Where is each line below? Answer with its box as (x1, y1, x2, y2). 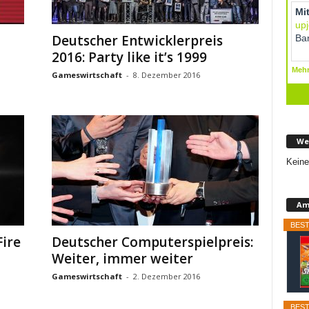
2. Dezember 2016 (132, 271, 200, 281)
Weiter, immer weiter (51, 250, 193, 268)
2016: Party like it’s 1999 (51, 48, 207, 66)
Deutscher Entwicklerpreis (51, 32, 223, 50)
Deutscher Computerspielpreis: (51, 233, 253, 251)
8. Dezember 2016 (132, 70, 200, 80)
